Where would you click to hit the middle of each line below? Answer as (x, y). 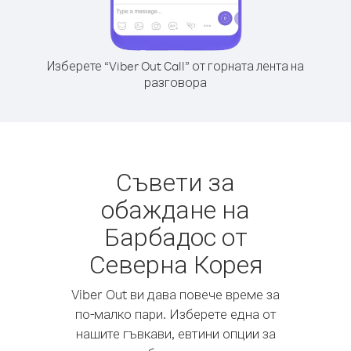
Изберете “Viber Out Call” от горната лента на (175, 66)
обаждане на (175, 209)
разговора (175, 82)
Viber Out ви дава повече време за (175, 294)
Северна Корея (175, 264)
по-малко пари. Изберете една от (175, 314)
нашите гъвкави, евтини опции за (175, 333)
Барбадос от (175, 236)
